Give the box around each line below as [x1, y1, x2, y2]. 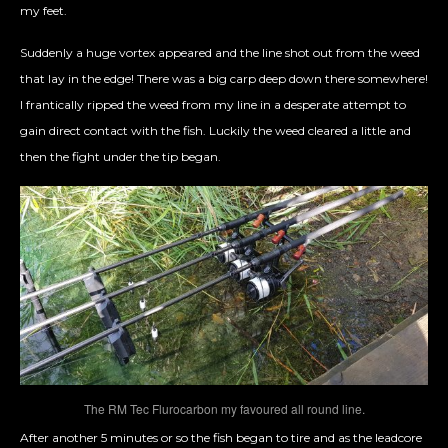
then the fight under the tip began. [20, 149, 221, 165]
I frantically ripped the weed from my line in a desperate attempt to [20, 97, 406, 113]
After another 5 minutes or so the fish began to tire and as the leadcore [20, 429, 422, 445]
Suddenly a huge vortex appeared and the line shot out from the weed [20, 45, 420, 61]
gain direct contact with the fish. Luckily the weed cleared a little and [20, 123, 411, 139]
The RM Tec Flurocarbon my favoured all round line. [83, 399, 365, 417]
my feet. [20, 3, 67, 19]
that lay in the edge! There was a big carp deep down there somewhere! [20, 71, 428, 87]
